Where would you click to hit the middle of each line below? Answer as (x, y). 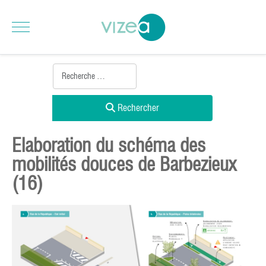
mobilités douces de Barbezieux (124, 164)
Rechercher (137, 108)
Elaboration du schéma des (109, 145)
